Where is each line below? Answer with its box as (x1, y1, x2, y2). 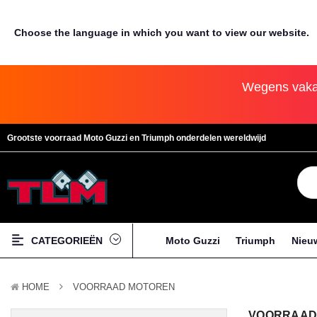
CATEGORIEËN (31, 234, 103, 246)
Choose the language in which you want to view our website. (14, 27, 309, 38)
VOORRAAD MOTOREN (73, 282, 175, 293)
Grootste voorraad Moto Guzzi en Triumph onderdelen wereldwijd (7, 133, 266, 143)
